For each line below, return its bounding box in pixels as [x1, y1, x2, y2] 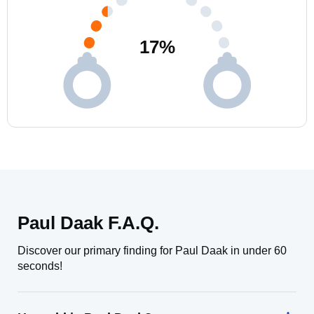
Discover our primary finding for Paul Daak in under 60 [18, 245, 287, 257]
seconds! [18, 260, 62, 272]
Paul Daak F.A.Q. [18, 212, 159, 233]
